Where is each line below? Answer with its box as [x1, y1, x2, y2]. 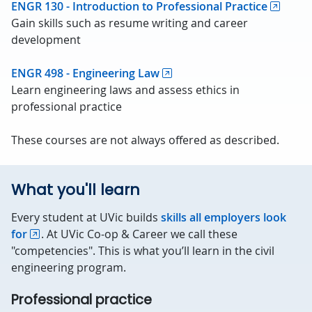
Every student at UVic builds [11, 210, 161, 225]
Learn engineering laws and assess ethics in [11, 82, 240, 97]
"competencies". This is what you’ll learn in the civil [11, 243, 274, 258]
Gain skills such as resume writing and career [11, 15, 248, 31]
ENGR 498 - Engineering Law [11, 65, 159, 81]
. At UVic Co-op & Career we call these [41, 226, 240, 242]
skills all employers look [161, 210, 286, 225]
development [11, 32, 81, 47]
